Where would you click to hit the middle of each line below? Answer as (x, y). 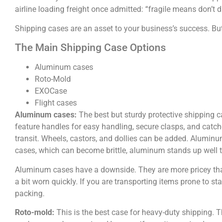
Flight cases (56, 103)
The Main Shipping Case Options (90, 48)
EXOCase (51, 91)
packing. (30, 193)
